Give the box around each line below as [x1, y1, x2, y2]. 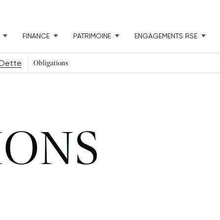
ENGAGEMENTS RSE [135, 32, 197, 40]
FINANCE [23, 32, 50, 40]
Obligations [33, 59, 68, 67]
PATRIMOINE [73, 32, 111, 40]
